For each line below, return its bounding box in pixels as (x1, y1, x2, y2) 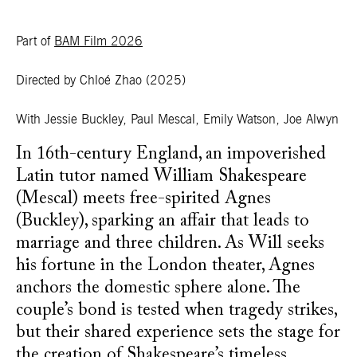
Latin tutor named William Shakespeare (16, 168, 307, 186)
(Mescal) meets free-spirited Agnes (16, 190, 271, 208)
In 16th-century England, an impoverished (16, 146, 326, 163)
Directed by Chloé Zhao (16, 74, 142, 87)
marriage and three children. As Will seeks (16, 235, 324, 253)
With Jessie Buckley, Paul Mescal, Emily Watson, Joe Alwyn (16, 113, 339, 126)
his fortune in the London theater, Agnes (16, 257, 315, 275)
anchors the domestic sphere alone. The (16, 280, 300, 297)
